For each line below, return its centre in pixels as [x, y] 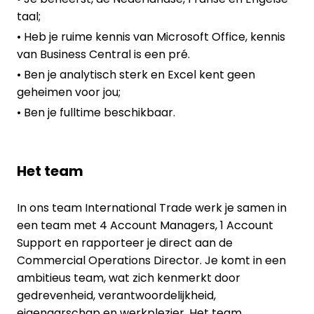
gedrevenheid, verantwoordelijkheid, [116, 295]
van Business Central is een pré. [103, 54]
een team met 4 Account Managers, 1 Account [145, 225]
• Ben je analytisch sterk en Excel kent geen [136, 74]
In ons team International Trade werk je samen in [152, 207]
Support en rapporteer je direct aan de [125, 243]
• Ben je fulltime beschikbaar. [96, 112]
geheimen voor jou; [69, 92]
